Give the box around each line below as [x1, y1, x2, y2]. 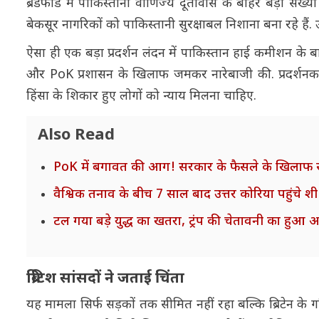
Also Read [38, 125, 115, 146]
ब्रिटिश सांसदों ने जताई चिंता [26, 268, 184, 289]
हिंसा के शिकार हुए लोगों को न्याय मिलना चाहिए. [26, 88, 256, 105]
